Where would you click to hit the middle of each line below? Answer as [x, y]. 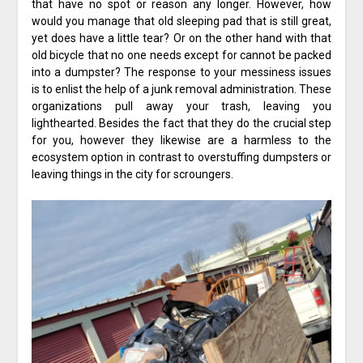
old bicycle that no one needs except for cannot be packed [181, 56]
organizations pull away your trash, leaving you [181, 107]
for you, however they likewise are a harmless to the [181, 141]
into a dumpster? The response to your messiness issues [181, 73]
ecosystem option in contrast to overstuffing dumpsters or [181, 158]
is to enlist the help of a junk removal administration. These [181, 90]
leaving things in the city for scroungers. [132, 175]
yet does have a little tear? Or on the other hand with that [181, 38]
